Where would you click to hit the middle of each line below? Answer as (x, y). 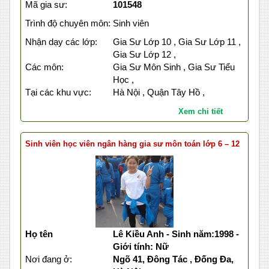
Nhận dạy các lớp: (61, 42)
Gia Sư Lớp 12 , (144, 55)
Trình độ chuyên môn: (68, 23)
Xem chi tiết (200, 112)
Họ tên (39, 234)
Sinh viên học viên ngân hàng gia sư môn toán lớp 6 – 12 (132, 144)
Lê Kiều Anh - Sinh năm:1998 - (176, 234)
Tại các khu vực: (58, 92)
